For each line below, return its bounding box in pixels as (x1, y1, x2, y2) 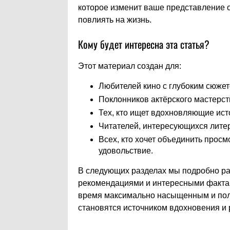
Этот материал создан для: (78, 62, 181, 70)
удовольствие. (99, 146, 153, 155)
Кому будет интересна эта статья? (78, 36, 209, 52)
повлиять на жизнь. (78, 15, 151, 24)
